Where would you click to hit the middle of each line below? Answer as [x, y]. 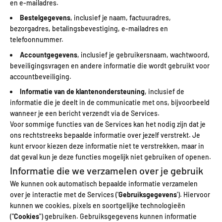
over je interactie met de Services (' [64, 195]
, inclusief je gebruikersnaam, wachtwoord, [143, 55]
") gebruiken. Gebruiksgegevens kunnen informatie [118, 217]
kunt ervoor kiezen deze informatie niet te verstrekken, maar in [107, 146]
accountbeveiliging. [41, 76]
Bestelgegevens [45, 18]
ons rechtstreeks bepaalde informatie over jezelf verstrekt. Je [105, 135]
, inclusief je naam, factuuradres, [121, 18]
